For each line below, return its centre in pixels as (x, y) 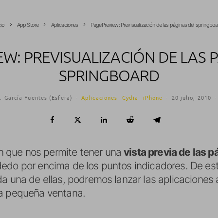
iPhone (153, 97)
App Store (28, 25)
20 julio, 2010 (191, 97)
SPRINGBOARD (109, 75)
